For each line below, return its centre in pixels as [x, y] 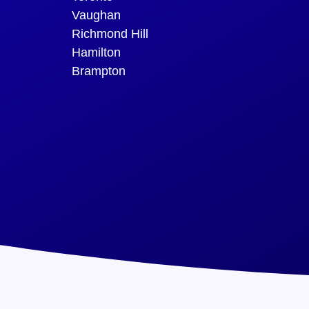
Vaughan [96, 15]
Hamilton [96, 52]
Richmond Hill [110, 33]
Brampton [99, 71]
